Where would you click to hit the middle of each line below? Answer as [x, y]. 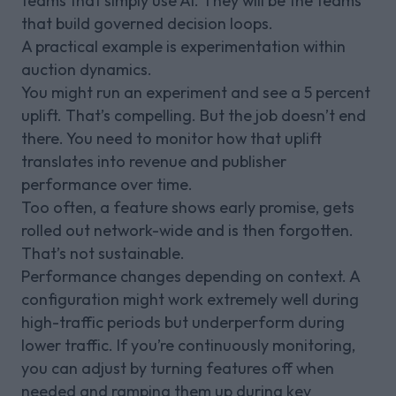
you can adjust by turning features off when [178, 368]
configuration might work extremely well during [190, 299]
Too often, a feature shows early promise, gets [188, 207]
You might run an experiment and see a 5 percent [196, 92]
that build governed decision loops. [147, 23]
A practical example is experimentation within [183, 46]
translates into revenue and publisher [154, 161]
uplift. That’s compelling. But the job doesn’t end [194, 115]
